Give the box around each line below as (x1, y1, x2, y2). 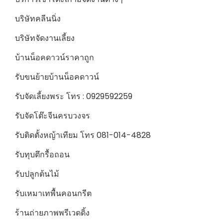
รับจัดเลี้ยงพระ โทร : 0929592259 (15, 91, 132, 103)
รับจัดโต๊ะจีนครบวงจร (15, 110, 90, 122)
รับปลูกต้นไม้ (15, 168, 59, 180)
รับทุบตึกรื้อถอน (15, 149, 70, 161)
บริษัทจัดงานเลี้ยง (15, 32, 75, 44)
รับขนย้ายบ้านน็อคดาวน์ (15, 71, 99, 83)
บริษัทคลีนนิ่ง (15, 13, 61, 25)
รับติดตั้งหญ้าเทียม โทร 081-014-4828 (15, 129, 151, 141)
